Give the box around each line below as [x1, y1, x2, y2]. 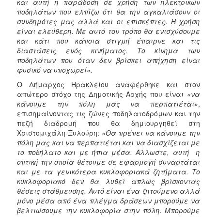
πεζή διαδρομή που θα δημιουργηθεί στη [17, 118, 200, 128]
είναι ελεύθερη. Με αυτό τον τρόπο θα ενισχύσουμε [17, 26, 200, 36]
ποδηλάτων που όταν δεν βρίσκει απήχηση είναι [17, 55, 200, 65]
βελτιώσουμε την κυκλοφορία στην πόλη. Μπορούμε [17, 205, 200, 215]
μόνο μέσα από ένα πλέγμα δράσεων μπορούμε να [17, 195, 200, 205]
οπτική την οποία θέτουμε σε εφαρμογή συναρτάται [17, 156, 200, 167]
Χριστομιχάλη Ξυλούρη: [17, 127, 102, 138]
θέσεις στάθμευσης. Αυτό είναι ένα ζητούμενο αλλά [17, 186, 200, 196]
